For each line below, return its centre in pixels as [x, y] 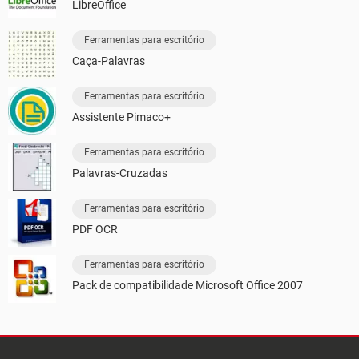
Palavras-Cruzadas [120, 173]
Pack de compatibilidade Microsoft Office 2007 [188, 285]
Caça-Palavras [109, 61]
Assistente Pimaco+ [121, 117]
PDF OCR [95, 229]
